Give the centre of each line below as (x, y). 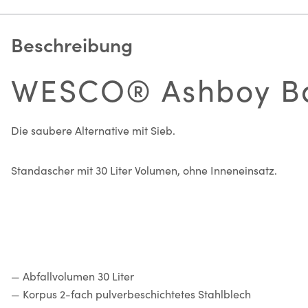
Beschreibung (72, 44)
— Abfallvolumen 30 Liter (73, 276)
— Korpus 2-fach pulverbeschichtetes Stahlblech (131, 294)
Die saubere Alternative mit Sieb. (93, 130)
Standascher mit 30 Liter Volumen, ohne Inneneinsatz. (144, 170)
